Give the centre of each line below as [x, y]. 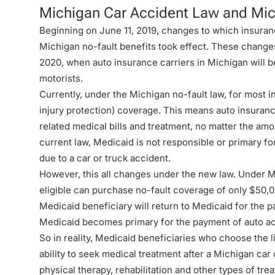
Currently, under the [84, 94]
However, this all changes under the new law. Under [153, 174]
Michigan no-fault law [177, 94]
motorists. [61, 78]
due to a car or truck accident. [105, 158]
